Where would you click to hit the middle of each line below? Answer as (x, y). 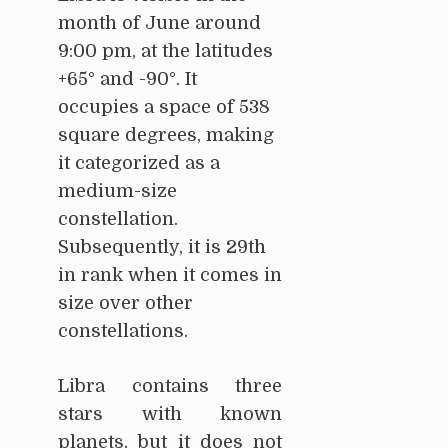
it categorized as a (139, 163)
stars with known (170, 414)
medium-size (117, 191)
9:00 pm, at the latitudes (165, 51)
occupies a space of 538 (164, 107)
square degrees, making (166, 135)
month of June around (159, 23)
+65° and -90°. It (127, 79)
